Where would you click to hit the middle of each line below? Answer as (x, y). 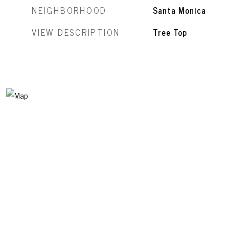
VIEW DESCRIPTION (76, 32)
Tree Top (170, 32)
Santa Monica (179, 10)
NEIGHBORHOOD (69, 10)
